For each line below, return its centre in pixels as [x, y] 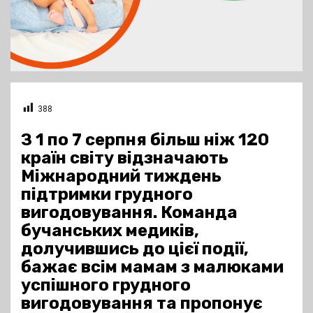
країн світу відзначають [125, 158]
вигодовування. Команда [129, 213]
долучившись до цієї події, [135, 249]
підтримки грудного [107, 195]
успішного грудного [106, 285]
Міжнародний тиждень [121, 176]
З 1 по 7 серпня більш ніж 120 [145, 140]
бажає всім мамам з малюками [152, 267]
